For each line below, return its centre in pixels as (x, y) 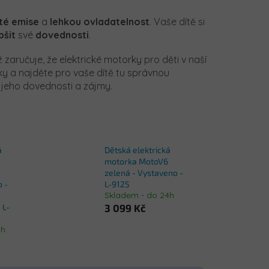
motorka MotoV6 (136, 162)
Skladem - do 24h (139, 195)
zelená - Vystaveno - (144, 173)
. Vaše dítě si (177, 21)
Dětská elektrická (137, 150)
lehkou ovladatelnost (100, 21)
